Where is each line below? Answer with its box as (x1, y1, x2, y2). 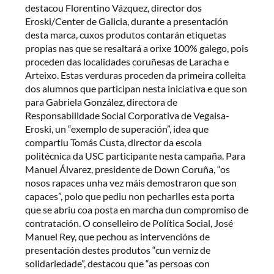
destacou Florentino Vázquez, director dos (25, 1, 202, 13)
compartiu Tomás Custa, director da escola (25, 136, 202, 148)
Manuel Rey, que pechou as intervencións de (25, 230, 210, 242)
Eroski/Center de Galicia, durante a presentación (25, 15, 229, 27)
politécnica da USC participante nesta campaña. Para (25, 149, 246, 161)
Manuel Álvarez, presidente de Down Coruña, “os (25, 163, 231, 175)
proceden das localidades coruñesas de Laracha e (25, 55, 229, 67)
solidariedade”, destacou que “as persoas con (25, 257, 210, 269)
